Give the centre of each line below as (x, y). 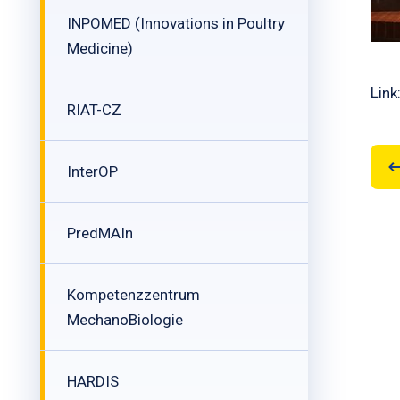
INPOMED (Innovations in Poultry (176, 23)
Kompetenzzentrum (133, 295)
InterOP (92, 171)
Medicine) (100, 48)
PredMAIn (100, 233)
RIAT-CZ (94, 110)
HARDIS (93, 381)
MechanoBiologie (125, 320)
